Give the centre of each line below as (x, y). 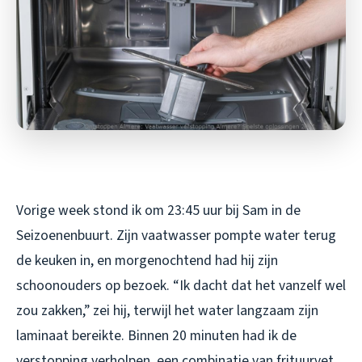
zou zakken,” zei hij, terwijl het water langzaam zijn (167, 310)
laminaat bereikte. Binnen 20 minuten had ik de (156, 335)
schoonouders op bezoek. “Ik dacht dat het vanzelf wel (181, 285)
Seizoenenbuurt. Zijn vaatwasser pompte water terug (176, 235)
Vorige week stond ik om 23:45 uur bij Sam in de (158, 210)
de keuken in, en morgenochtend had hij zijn (147, 260)
